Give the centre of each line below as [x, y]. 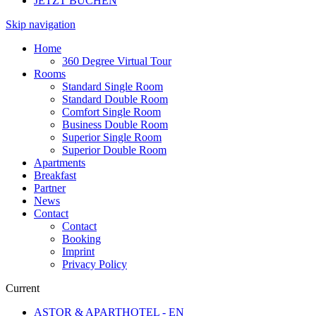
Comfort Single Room [111, 112]
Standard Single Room [113, 86]
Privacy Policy [95, 264]
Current [23, 288]
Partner [50, 188]
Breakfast [55, 175]
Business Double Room [115, 124]
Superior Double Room [114, 150]
